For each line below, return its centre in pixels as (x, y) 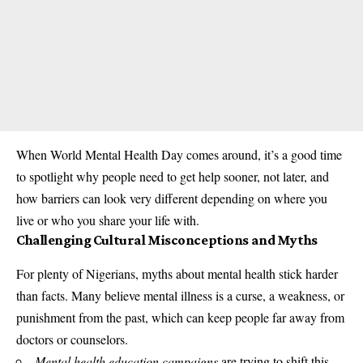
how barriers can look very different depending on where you (172, 198)
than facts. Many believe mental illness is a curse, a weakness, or (180, 295)
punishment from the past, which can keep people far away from (180, 317)
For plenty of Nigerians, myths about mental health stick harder (177, 273)
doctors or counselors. (72, 339)
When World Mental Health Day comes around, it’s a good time (179, 154)
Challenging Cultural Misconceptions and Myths (167, 239)
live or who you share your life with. (108, 220)
